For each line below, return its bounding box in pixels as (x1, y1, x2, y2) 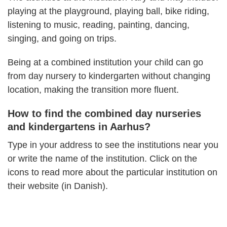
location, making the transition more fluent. (8, 85, 184, 95)
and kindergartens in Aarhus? (8, 121, 150, 132)
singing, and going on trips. (8, 33, 119, 44)
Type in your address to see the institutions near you (8, 140, 218, 150)
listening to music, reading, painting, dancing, (8, 20, 190, 30)
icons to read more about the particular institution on (8, 167, 217, 177)
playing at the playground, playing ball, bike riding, (8, 6, 209, 16)
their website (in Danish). (8, 181, 108, 191)
